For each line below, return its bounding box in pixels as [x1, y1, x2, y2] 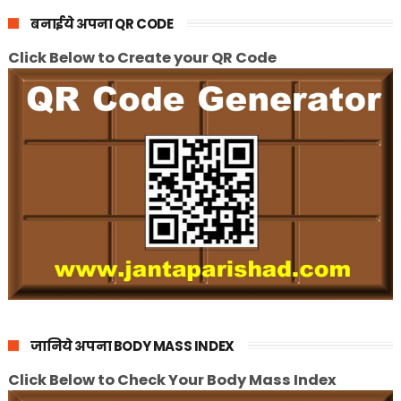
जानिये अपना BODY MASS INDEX [30, 336, 235, 355]
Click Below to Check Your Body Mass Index [7, 369, 337, 390]
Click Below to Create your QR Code [7, 47, 277, 68]
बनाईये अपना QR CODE [30, 14, 174, 33]
